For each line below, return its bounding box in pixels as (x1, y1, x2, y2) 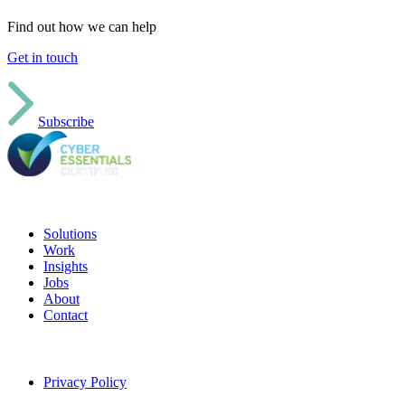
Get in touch (7, 49, 78, 65)
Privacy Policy (43, 373, 127, 390)
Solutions (43, 225, 97, 241)
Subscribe (38, 113, 94, 129)
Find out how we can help (7, 18, 156, 34)
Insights (43, 258, 88, 274)
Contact (43, 306, 88, 323)
